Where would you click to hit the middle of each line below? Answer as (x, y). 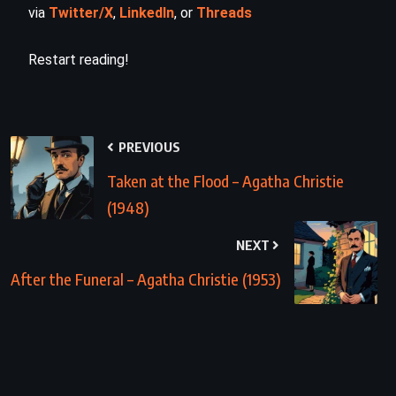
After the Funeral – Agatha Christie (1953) (146, 278)
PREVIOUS (148, 146)
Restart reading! (79, 59)
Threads (224, 12)
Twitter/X (81, 12)
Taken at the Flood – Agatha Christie (225, 180)
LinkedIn (147, 12)
